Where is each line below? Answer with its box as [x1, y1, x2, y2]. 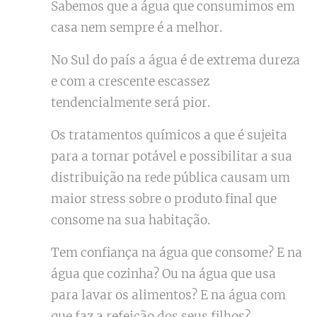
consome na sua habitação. [51, 212, 210, 228]
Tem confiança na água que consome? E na [51, 244, 302, 260]
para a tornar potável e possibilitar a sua [51, 148, 292, 164]
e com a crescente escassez [51, 73, 209, 89]
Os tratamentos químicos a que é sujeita [51, 127, 287, 143]
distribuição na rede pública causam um [51, 169, 290, 185]
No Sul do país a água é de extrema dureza [51, 52, 300, 68]
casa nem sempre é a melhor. [51, 19, 225, 35]
